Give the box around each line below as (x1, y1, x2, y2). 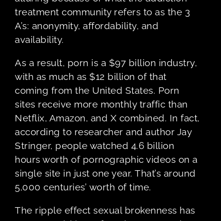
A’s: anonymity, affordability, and (15, 20, 158, 31)
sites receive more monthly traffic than (15, 98, 188, 110)
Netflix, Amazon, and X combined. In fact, (15, 112, 200, 123)
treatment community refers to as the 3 (15, 6, 190, 17)
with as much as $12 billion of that (15, 71, 167, 82)
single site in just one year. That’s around (15, 167, 196, 179)
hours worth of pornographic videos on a (15, 153, 198, 165)
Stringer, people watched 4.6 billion (15, 140, 174, 151)
